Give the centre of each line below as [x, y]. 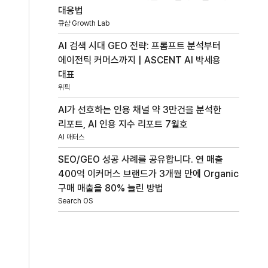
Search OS [76, 201]
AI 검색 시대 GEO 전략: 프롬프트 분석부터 [140, 45]
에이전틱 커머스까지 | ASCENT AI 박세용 [140, 60]
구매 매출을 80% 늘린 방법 [111, 188]
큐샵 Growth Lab [84, 23]
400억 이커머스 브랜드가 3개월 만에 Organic [149, 173]
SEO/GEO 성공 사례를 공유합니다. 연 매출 [141, 159]
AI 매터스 [71, 137]
